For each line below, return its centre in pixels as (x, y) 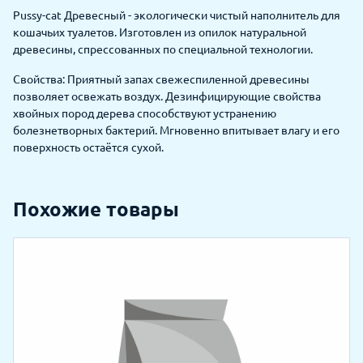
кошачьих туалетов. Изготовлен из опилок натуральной (160, 32)
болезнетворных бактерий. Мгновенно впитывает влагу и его (176, 130)
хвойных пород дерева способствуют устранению (145, 113)
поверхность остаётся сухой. (88, 147)
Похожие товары (96, 209)
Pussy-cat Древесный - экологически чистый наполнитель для (177, 15)
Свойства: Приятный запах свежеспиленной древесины (161, 79)
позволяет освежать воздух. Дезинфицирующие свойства (167, 96)
